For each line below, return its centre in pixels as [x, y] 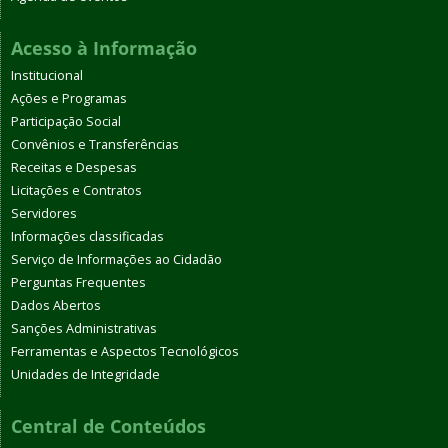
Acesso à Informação [104, 48]
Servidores [44, 214]
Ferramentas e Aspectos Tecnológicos [125, 352]
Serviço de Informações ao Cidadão [116, 260]
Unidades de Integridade [85, 375]
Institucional [47, 76]
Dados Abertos [56, 306]
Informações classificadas [87, 237]
